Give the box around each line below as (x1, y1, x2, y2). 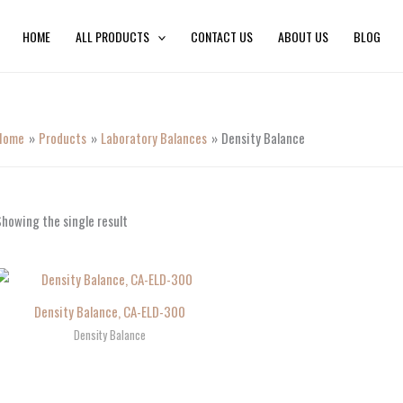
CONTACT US (191, 26, 254, 46)
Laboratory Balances (101, 128, 207, 148)
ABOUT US (278, 26, 329, 46)
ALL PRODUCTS (75, 26, 149, 46)
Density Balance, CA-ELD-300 (34, 300, 186, 321)
